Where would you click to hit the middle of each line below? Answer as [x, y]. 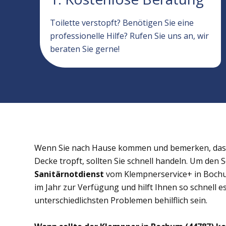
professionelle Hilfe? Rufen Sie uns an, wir [130, 36]
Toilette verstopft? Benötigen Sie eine [122, 23]
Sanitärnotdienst [69, 174]
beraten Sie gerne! [85, 49]
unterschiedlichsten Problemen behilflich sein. [121, 200]
